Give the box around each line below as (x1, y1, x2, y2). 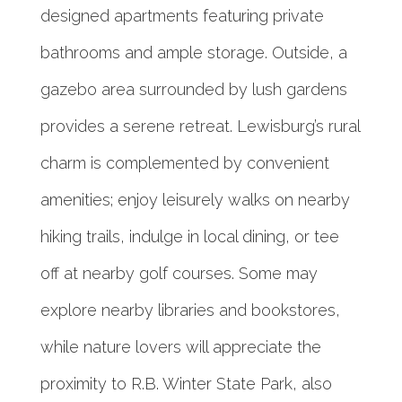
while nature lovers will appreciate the (39, 337, 321, 357)
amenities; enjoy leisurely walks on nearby (39, 190, 350, 210)
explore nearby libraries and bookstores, (39, 301, 340, 320)
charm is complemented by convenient (39, 153, 329, 173)
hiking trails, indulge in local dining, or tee (39, 227, 339, 247)
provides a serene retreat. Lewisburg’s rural (39, 117, 360, 136)
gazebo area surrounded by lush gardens (39, 80, 347, 100)
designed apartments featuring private (39, 6, 324, 26)
